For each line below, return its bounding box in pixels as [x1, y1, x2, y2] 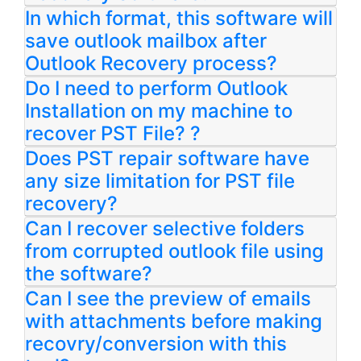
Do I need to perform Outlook [25, 76, 288, 100]
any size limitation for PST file [25, 168, 295, 193]
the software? [25, 261, 152, 285]
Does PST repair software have [25, 146, 309, 170]
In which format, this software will [25, 6, 333, 30]
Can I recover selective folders [25, 216, 305, 240]
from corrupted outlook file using [25, 239, 324, 263]
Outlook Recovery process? [25, 51, 277, 75]
